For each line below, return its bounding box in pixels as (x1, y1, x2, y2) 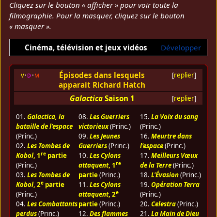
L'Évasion (151, 170, 179, 179)
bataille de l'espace (15, 122, 73, 131)
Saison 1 (104, 93, 135, 103)
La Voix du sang (151, 112, 198, 121)
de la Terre (139, 160, 171, 170)
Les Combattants (27, 199, 77, 208)
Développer (160, 43, 201, 53)
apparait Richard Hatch (59, 79, 146, 90)
